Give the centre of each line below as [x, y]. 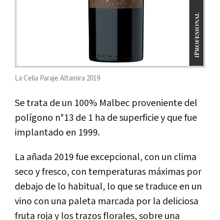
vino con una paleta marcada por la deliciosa [107, 201]
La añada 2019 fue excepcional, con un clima [106, 157]
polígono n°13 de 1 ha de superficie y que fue [106, 118]
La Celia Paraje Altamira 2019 [57, 78]
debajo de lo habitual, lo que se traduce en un [108, 186]
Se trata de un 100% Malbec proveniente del [106, 103]
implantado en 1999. [57, 132]
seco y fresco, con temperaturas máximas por [108, 172]
